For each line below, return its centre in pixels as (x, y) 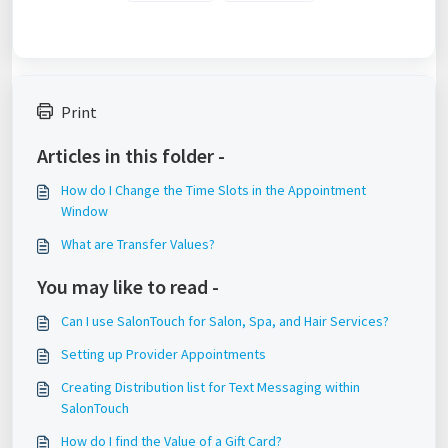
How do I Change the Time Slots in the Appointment (213, 190)
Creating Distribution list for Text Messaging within (210, 387)
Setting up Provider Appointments (163, 354)
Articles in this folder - (131, 155)
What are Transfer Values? (138, 244)
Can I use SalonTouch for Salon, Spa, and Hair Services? (225, 321)
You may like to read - (128, 286)
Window (84, 211)
